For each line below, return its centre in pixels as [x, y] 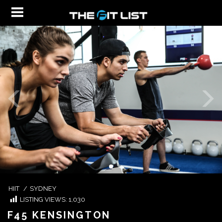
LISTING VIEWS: [44, 199]
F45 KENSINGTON [59, 215]
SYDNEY [43, 189]
